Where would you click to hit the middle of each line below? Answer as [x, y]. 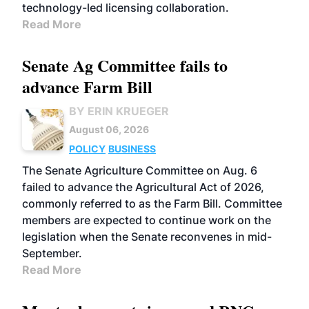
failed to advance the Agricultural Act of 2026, [143, 187]
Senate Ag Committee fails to [125, 65]
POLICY [87, 149]
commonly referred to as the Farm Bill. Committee [152, 203]
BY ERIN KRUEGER [119, 111]
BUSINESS [132, 149]
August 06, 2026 [109, 129]
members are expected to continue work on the [147, 220]
